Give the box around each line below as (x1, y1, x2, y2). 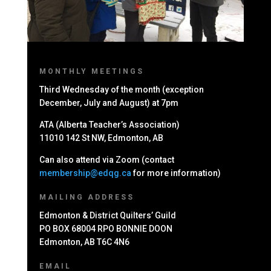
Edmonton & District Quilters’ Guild (39, 210, 176, 220)
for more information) (132, 168, 221, 178)
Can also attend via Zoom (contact (39, 154, 174, 165)
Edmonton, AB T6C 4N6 (39, 237, 129, 247)
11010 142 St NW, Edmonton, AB (39, 132, 163, 143)
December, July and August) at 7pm (39, 97, 178, 108)
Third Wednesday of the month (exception (39, 84, 204, 94)
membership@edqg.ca (39, 168, 133, 178)
